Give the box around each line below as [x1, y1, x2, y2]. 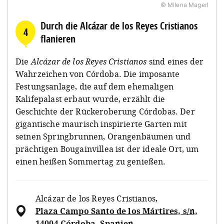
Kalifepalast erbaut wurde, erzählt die [15, 93, 165, 104]
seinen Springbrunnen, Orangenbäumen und [15, 130, 191, 142]
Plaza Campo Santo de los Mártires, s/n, [35, 205, 198, 216]
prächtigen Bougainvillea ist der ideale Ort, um [15, 143, 199, 154]
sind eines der [148, 55, 204, 67]
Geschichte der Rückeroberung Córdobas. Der [15, 105, 195, 117]
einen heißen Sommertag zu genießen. [15, 155, 166, 167]
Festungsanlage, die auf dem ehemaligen [15, 80, 174, 92]
